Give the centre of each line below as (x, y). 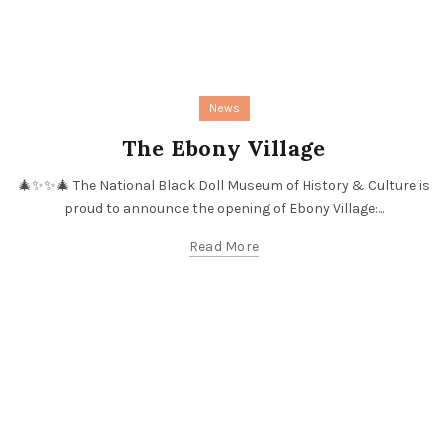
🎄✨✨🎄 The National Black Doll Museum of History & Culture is (224, 186)
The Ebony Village (224, 148)
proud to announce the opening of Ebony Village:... (224, 209)
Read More (224, 247)
